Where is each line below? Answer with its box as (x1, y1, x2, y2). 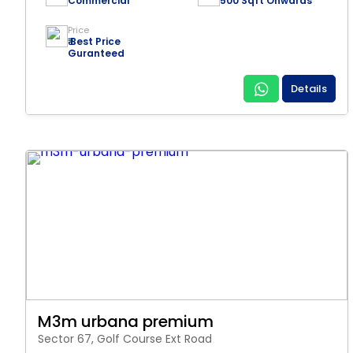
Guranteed (68, 46, 124, 60)
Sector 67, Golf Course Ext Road (38, 331, 212, 347)
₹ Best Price (68, 35, 121, 48)
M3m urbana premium (38, 310, 214, 333)
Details (291, 81, 327, 96)
